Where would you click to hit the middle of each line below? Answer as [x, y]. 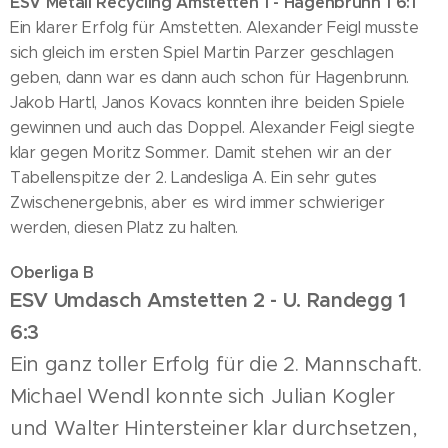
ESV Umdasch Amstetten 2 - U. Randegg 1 [208, 300]
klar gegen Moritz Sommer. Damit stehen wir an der [201, 152]
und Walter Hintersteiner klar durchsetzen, [214, 428]
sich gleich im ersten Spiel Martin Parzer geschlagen [202, 52]
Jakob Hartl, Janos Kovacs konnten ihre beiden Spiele [207, 102]
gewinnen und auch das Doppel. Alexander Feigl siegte [212, 127]
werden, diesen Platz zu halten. [124, 227]
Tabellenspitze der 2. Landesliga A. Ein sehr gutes [193, 177]
